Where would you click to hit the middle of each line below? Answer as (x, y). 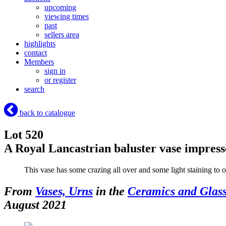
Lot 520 (24, 135)
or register (60, 80)
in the (110, 191)
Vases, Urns (64, 191)
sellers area (62, 35)
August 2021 (35, 205)
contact (36, 53)
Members (39, 62)
